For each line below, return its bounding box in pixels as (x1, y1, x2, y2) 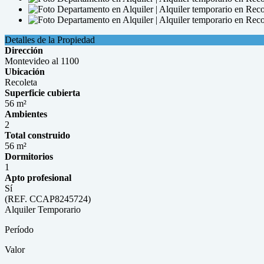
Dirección (5, 45, 43, 55)
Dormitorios (5, 151, 53, 161)
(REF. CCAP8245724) (5, 194, 91, 204)
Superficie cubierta (5, 88, 80, 98)
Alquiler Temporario (5, 204, 81, 214)
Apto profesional (5, 173, 71, 183)
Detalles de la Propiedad (5, 35, 95, 45)
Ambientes (5, 109, 47, 119)
